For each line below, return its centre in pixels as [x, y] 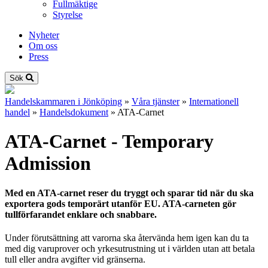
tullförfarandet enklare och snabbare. [81, 214]
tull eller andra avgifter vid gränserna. [75, 260]
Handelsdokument [74, 112]
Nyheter [44, 35]
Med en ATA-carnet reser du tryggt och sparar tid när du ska [129, 193]
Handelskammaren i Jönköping [63, 101]
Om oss [43, 46]
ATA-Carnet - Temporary [109, 141]
